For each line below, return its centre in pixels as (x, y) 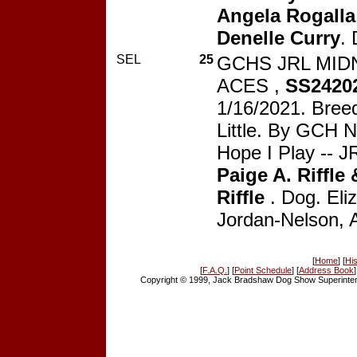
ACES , (251, 85)
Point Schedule (263, 270)
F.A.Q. (215, 270)
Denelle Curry (279, 37)
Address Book (326, 270)
